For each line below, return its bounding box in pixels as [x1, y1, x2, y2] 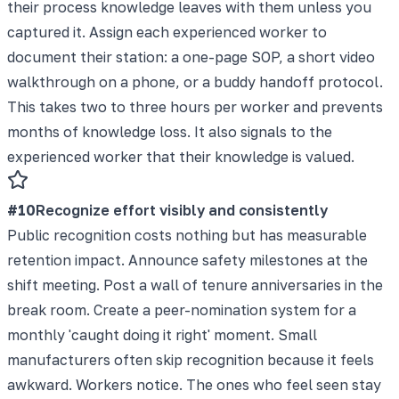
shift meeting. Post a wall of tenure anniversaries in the [7, 275, 383, 294]
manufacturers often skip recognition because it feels [7, 350, 374, 369]
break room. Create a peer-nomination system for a [7, 300, 356, 319]
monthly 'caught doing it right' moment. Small [7, 325, 317, 344]
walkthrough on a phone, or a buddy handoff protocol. [7, 72, 383, 91]
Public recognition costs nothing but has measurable [7, 225, 367, 244]
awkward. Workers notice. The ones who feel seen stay [7, 375, 381, 394]
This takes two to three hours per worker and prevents [7, 97, 383, 116]
